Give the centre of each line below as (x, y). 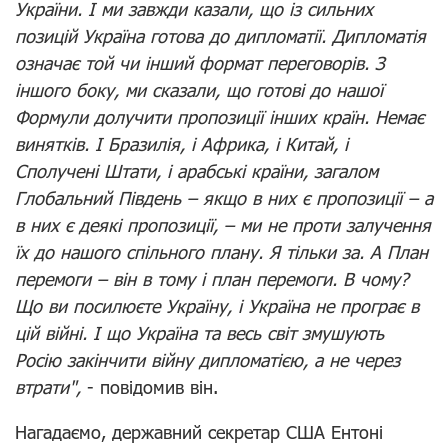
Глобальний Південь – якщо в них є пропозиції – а (224, 197)
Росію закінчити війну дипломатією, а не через (207, 359)
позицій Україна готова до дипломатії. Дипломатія (220, 35)
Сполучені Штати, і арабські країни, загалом (196, 170)
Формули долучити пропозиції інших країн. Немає (219, 116)
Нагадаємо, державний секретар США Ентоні (199, 431)
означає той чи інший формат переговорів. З (200, 62)
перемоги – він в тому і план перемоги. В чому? (212, 278)
